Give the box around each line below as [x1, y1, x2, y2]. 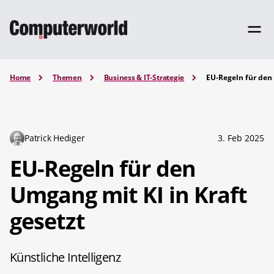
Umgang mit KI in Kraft [10, 179, 247, 210]
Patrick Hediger [24, 131, 85, 144]
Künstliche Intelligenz [10, 248, 120, 265]
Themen [53, 72, 82, 83]
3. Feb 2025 [218, 131, 264, 144]
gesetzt [10, 206, 86, 236]
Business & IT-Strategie [103, 72, 185, 83]
